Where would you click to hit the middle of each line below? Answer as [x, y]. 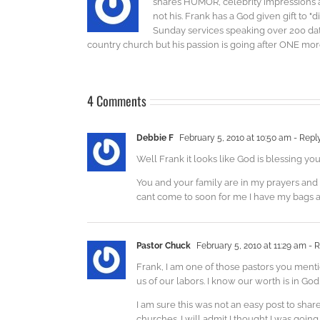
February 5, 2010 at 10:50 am [234, 138]
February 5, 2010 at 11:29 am [250, 246]
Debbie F [155, 138]
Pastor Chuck [164, 246]
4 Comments [117, 101]
